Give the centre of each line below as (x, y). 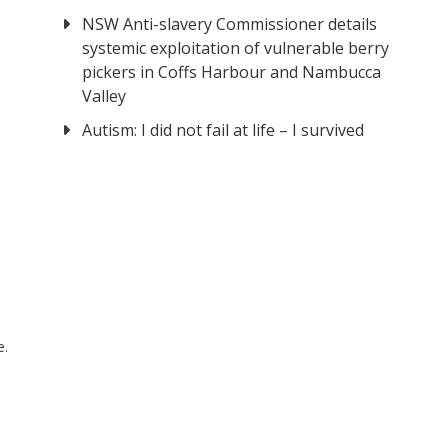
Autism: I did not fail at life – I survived (223, 130)
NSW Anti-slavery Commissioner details (230, 24)
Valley (104, 96)
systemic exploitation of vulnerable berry (236, 48)
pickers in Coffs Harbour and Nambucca (232, 72)
